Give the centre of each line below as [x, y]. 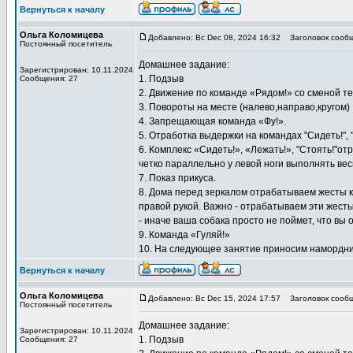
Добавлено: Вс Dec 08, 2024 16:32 [214, 37]
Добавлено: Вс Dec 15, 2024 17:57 [214, 298]
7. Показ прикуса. [177, 178]
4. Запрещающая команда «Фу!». [212, 121]
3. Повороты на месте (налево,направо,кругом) [244, 107]
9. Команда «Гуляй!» [184, 235]
